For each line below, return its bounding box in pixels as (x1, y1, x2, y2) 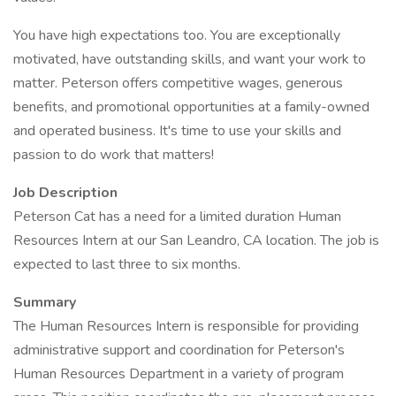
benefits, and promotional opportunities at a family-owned (13, 97, 369, 117)
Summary (13, 293, 76, 312)
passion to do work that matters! (13, 145, 214, 164)
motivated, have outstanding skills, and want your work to (13, 49, 366, 69)
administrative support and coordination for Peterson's (13, 340, 345, 360)
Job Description (13, 183, 118, 202)
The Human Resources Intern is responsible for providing (13, 316, 359, 336)
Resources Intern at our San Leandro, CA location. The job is (13, 231, 379, 250)
